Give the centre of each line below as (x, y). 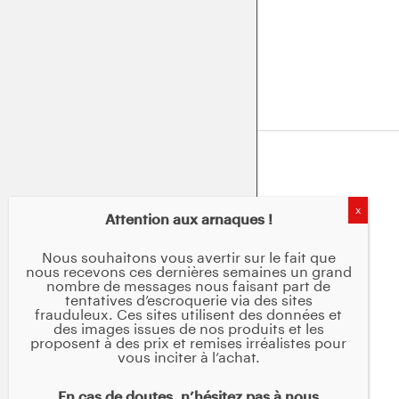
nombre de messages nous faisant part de (189, 287)
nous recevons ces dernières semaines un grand (188, 273)
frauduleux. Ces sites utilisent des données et (189, 316)
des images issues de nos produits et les (188, 330)
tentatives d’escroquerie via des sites (188, 301)
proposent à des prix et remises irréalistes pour (189, 344)
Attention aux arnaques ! (188, 220)
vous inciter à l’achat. (188, 358)
